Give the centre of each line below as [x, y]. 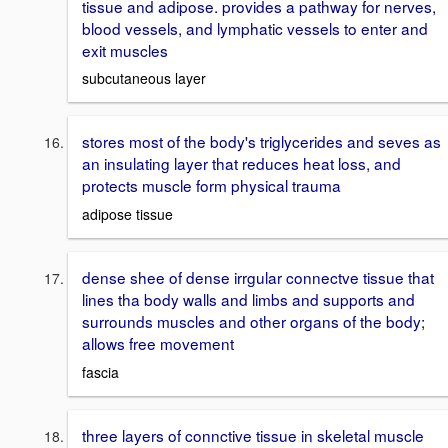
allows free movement [158, 343]
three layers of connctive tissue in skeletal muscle [253, 434]
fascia [100, 371]
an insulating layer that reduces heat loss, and [241, 163]
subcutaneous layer [144, 78]
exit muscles [125, 49]
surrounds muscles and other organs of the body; [253, 321]
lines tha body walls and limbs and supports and [248, 299]
